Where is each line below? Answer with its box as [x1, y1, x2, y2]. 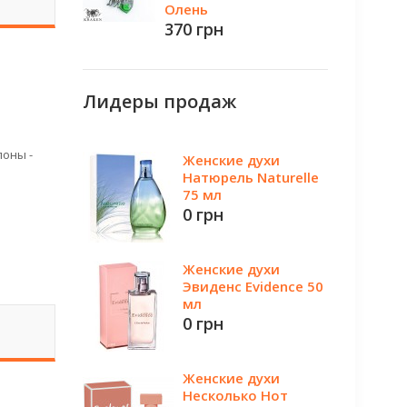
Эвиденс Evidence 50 [183, 277, 323, 295]
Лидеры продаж [83, 89, 236, 114]
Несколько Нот [183, 386, 288, 404]
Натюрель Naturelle [183, 168, 319, 186]
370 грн [164, 18, 223, 40]
